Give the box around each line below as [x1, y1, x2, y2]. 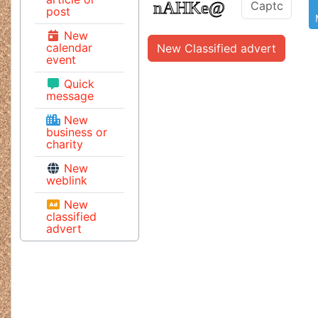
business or [46, 125, 107, 139]
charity [46, 137, 83, 151]
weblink [46, 173, 87, 187]
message [46, 89, 94, 103]
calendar [46, 40, 92, 55]
